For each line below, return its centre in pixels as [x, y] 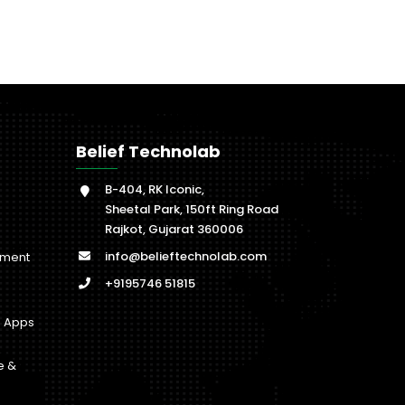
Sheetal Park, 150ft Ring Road [191, 209]
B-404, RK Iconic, [154, 189]
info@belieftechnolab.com [185, 256]
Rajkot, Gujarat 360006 [174, 229]
